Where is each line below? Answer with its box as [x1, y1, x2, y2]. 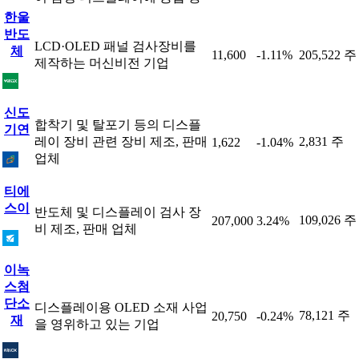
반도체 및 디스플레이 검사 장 [34, 205, 201, 219]
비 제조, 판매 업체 [34, 222, 137, 236]
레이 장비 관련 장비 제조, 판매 [34, 135, 208, 148]
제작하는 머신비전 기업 [34, 56, 169, 70]
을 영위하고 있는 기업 [34, 317, 159, 331]
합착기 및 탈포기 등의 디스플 [34, 118, 201, 131]
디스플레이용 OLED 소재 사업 [34, 301, 208, 314]
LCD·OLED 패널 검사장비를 [34, 39, 196, 53]
